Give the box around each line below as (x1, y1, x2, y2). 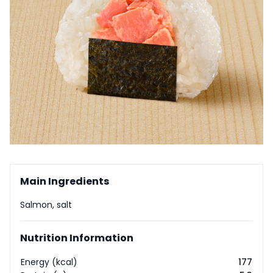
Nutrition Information (20, 231, 133, 245)
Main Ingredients (20, 174, 109, 188)
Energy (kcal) (21, 256, 77, 268)
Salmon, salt (20, 199, 72, 211)
